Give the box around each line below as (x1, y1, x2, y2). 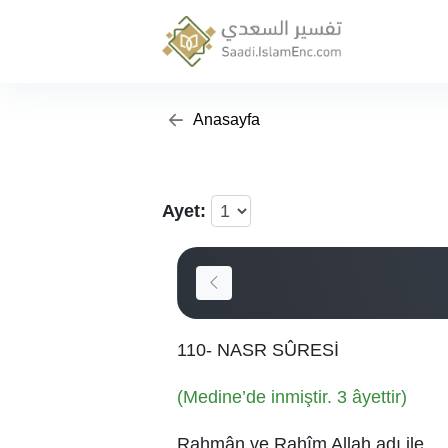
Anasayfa (190, 111, 260, 129)
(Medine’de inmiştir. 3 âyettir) (177, 387, 407, 407)
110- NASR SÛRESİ (177, 340, 339, 360)
